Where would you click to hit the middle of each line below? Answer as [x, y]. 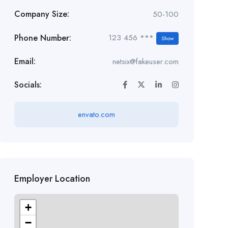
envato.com [96, 115]
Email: [25, 61]
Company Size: [41, 14]
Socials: [28, 85]
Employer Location [52, 179]
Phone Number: [42, 38]
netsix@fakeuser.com [145, 62]
